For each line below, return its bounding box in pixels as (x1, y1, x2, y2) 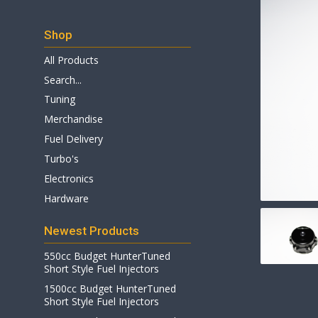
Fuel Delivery (44, 132, 103, 146)
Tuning (44, 92, 75, 106)
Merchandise (44, 112, 103, 126)
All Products (44, 53, 99, 67)
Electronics (44, 172, 94, 185)
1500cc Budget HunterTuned (44, 282, 176, 295)
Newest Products (44, 224, 139, 238)
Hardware (44, 192, 89, 205)
